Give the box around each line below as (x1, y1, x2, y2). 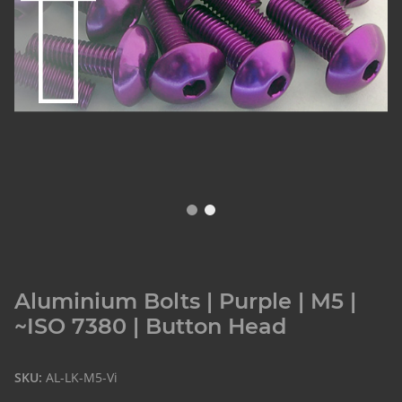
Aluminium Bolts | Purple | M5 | (14, 288, 356, 315)
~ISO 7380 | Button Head (14, 313, 286, 340)
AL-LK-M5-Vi (46, 369, 118, 387)
